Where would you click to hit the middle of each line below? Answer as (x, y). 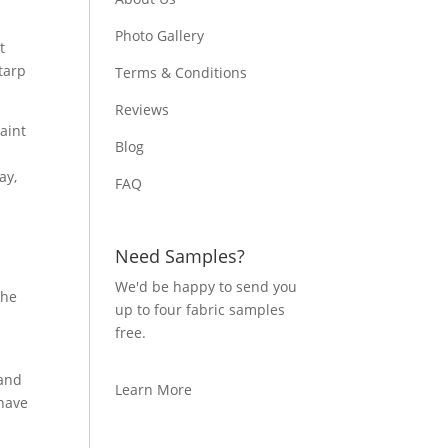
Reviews (142, 110)
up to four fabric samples (200, 310)
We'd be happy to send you (206, 287)
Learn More (154, 390)
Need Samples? (180, 256)
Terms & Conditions (181, 73)
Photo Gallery (160, 36)
